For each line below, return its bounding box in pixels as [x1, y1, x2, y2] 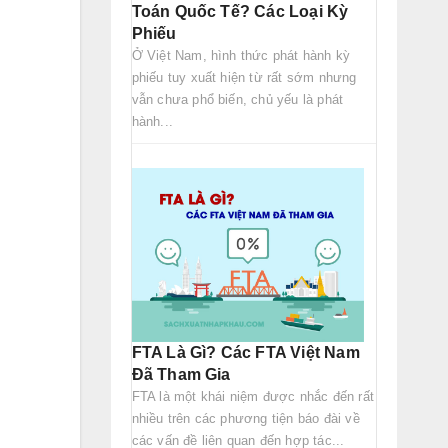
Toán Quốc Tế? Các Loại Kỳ [131, 3, 349, 20]
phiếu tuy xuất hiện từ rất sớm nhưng [131, 70, 357, 85]
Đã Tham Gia [131, 366, 231, 384]
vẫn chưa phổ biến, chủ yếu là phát [131, 92, 344, 107]
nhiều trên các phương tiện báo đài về [131, 411, 360, 427]
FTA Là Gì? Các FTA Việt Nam [131, 344, 360, 362]
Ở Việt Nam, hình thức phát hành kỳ [131, 48, 351, 63]
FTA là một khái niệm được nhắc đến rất [131, 389, 375, 405]
